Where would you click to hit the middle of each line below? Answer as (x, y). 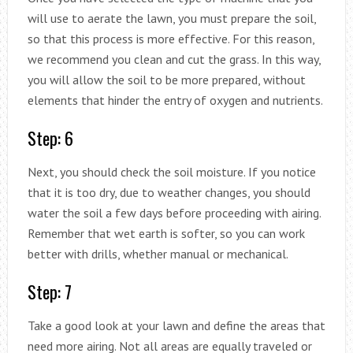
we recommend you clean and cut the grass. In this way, (174, 59)
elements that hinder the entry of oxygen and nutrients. (175, 100)
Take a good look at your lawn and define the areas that (176, 325)
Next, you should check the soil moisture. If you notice (171, 171)
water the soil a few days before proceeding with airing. (174, 212)
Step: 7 (49, 291)
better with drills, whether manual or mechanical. (158, 253)
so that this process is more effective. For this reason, (171, 38)
